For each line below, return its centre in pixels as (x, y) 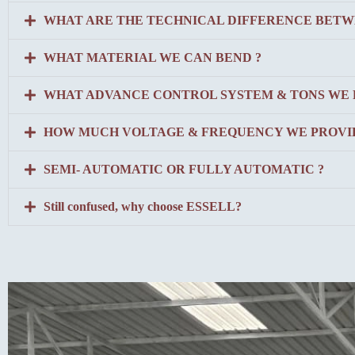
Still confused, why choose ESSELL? (143, 207)
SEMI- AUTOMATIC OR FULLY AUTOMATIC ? (184, 170)
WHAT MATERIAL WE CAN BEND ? (153, 58)
